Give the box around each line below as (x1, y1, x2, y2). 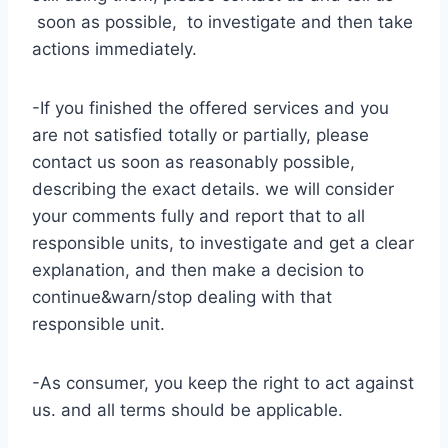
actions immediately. (32, 39, 197, 59)
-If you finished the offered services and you (32, 98, 389, 118)
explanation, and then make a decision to (32, 260, 364, 280)
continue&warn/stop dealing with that (32, 287, 332, 307)
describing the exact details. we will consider (32, 179, 394, 199)
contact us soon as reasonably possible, (32, 152, 355, 172)
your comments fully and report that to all (32, 206, 365, 226)
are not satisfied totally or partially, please (32, 125, 369, 145)
